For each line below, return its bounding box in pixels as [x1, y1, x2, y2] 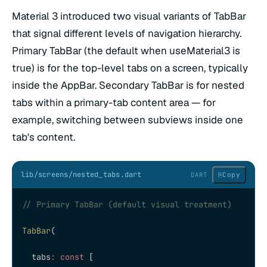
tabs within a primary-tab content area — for [12, 96, 216, 110]
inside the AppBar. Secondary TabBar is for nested [12, 79, 244, 92]
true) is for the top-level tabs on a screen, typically [12, 61, 248, 75]
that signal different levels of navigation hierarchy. [12, 27, 241, 41]
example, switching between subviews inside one [12, 113, 243, 127]
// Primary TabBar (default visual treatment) [22, 198, 232, 210]
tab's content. [12, 131, 75, 144]
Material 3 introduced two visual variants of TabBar [12, 10, 246, 23]
